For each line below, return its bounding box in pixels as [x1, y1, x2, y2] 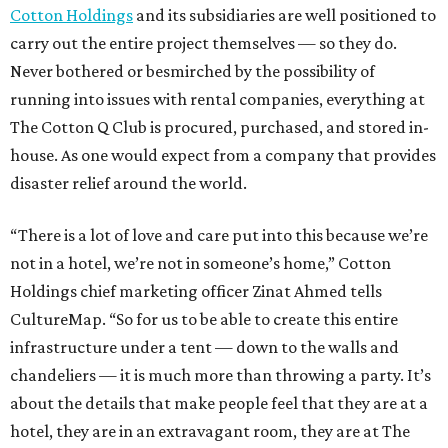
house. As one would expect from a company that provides [10, 144, 436, 165]
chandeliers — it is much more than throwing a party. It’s [10, 364, 431, 385]
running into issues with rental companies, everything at [10, 88, 425, 109]
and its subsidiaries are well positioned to [133, 4, 436, 25]
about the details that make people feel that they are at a [10, 392, 428, 413]
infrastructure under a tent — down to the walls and [10, 336, 399, 357]
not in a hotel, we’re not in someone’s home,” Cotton [10, 252, 391, 273]
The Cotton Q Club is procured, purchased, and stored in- [10, 116, 429, 137]
